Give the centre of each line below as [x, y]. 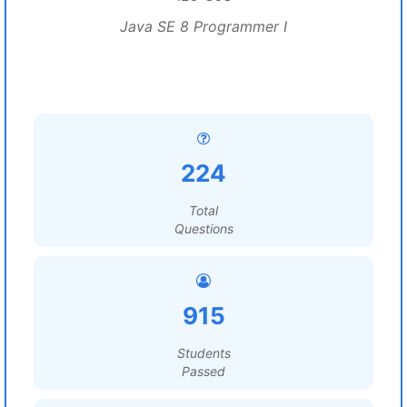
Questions [203, 228]
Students [203, 353]
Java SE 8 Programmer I [203, 26]
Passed [203, 371]
